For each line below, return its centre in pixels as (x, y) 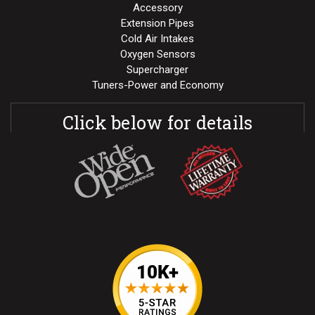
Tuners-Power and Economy (157, 85)
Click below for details (157, 122)
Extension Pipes (157, 23)
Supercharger (157, 69)
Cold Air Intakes (157, 38)
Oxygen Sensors (157, 54)
